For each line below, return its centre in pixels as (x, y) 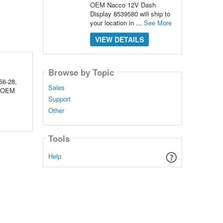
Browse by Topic (81, 72)
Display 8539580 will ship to (130, 14)
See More (158, 23)
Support (59, 99)
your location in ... (117, 23)
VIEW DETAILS (119, 39)
